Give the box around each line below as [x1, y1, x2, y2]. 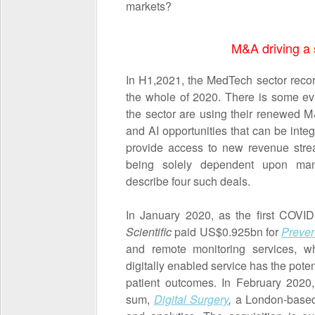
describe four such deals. [126, 173, 250, 189]
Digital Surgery [153, 291, 229, 307]
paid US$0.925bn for [174, 224, 282, 240]
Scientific [126, 224, 175, 240]
